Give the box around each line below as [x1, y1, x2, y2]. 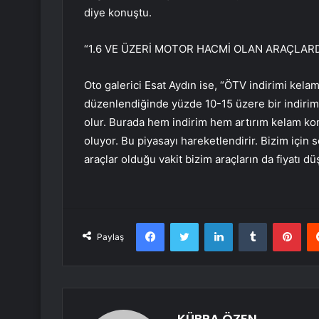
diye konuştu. [84, 6, 152, 20]
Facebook [164, 216, 207, 229]
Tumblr [266, 216, 296, 229]
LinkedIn [232, 216, 269, 229]
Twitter [198, 216, 229, 229]
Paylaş [97, 231, 124, 243]
